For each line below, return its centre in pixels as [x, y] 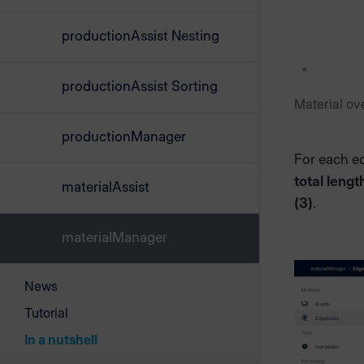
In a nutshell [61, 340]
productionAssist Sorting [140, 86]
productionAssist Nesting [141, 36]
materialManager [115, 237]
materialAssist [106, 187]
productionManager [124, 136]
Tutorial [46, 313]
